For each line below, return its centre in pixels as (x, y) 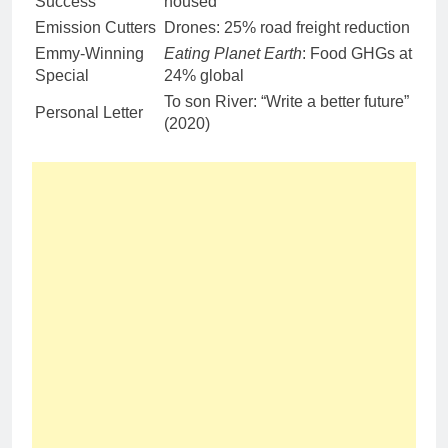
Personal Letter (89, 112)
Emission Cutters (95, 27)
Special (62, 75)
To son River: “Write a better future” (286, 101)
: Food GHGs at (357, 53)
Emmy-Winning (89, 53)
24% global (204, 75)
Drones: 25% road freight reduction (287, 27)
